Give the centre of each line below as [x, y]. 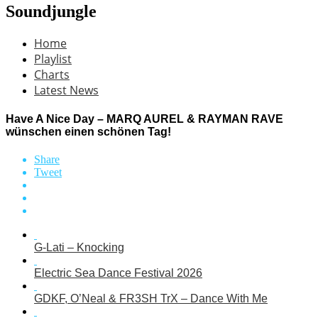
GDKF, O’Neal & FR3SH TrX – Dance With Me [151, 299]
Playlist [53, 59]
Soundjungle [51, 11]
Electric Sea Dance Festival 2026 [118, 273]
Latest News [66, 90]
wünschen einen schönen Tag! [88, 132]
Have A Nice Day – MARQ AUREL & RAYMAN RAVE [144, 119]
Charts [52, 74]
